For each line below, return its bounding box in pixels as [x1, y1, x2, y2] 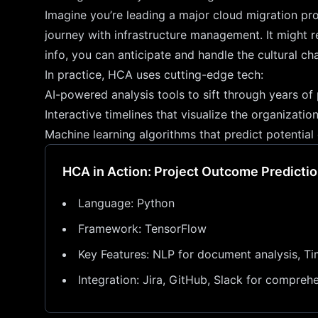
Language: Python [78, 196, 175, 210]
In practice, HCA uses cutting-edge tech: [45, 67, 263, 82]
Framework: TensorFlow [78, 221, 207, 236]
